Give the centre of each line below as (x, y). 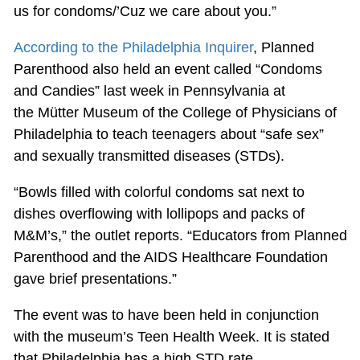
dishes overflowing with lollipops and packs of (159, 213)
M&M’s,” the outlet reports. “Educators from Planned (180, 235)
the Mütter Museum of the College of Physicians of (175, 112)
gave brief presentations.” (95, 278)
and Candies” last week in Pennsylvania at (149, 90)
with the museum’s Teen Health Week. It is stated (171, 336)
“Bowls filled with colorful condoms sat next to (159, 192)
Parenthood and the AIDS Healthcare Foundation (170, 257)
